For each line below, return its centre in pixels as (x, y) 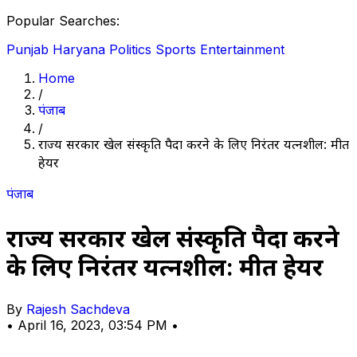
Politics (130, 49)
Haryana (79, 49)
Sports (176, 49)
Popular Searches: (63, 21)
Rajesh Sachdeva (78, 309)
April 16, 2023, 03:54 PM (94, 325)
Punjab (27, 49)
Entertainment (242, 49)
